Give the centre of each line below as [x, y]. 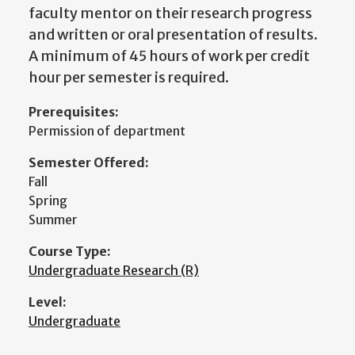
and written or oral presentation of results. [173, 35]
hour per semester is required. [129, 78]
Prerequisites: [74, 112]
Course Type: [70, 252]
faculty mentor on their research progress [170, 13]
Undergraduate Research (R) [114, 271]
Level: [48, 302]
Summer [53, 220]
